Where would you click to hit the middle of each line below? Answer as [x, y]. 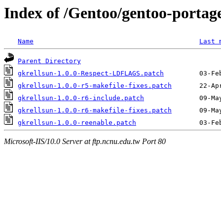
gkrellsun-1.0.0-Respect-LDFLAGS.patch [91, 74]
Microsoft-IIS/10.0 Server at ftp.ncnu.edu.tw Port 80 [85, 141]
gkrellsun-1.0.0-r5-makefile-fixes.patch [95, 86]
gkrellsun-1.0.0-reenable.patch [77, 123]
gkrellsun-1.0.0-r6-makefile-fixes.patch [95, 110]
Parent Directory [49, 61]
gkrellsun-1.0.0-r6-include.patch [81, 98]
